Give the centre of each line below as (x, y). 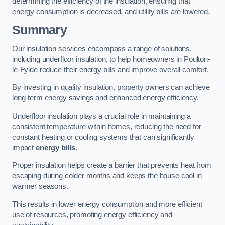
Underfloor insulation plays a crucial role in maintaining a (101, 116)
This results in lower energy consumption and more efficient (107, 205)
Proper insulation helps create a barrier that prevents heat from (112, 165)
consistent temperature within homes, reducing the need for (107, 126)
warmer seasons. (40, 187)
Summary (39, 30)
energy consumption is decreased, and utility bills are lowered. (111, 11)
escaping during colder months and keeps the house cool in (107, 176)
